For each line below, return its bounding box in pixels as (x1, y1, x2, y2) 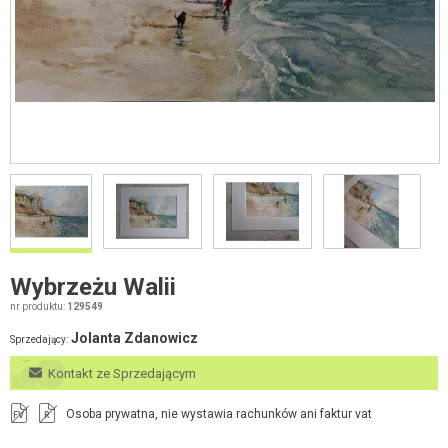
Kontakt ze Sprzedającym (41, 365, 196, 381)
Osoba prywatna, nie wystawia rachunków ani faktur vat (66, 406, 372, 421)
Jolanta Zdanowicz (71, 329, 198, 346)
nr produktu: (10, 300, 67, 312)
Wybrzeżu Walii (10, 272, 176, 301)
